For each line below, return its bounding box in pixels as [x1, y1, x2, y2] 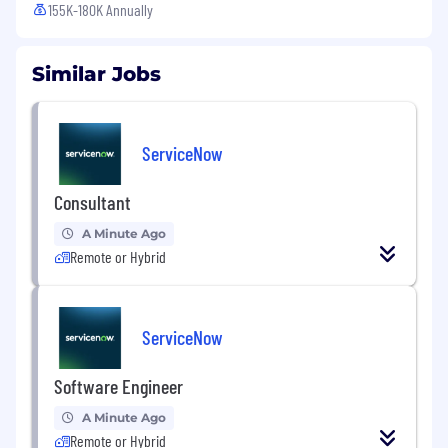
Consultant [54, 190, 131, 215]
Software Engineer [54, 374, 183, 399]
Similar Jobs [32, 62, 161, 87]
